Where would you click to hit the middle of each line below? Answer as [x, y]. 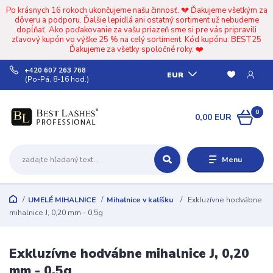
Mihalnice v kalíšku [140, 200]
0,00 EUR [214, 117]
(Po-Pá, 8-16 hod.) [57, 79]
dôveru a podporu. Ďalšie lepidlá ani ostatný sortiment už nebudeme [136, 20]
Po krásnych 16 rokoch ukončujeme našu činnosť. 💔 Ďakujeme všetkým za [136, 10]
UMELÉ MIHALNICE [62, 200]
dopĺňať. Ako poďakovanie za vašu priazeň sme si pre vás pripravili [136, 30]
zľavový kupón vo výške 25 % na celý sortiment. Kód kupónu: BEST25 [136, 39]
